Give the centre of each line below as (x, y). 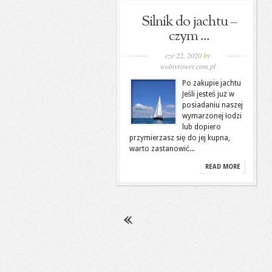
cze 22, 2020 (184, 55)
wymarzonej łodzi (212, 116)
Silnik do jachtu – (189, 22)
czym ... (189, 36)
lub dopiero (202, 127)
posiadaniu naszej (212, 105)
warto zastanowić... (162, 149)
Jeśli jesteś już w (208, 94)
